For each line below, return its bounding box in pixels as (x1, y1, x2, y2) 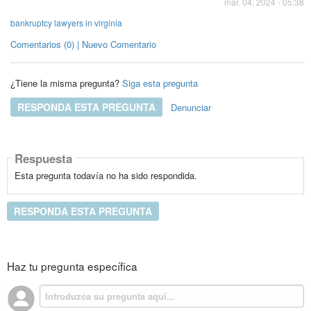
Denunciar (170, 100, 211, 114)
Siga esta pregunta (121, 76, 198, 90)
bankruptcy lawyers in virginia (10, 17, 122, 28)
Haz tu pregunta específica (6, 258, 137, 274)
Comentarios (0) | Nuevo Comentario (10, 37, 156, 51)
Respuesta (14, 149, 72, 167)
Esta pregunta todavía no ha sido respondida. (14, 169, 197, 183)
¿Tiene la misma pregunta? (10, 76, 119, 90)
